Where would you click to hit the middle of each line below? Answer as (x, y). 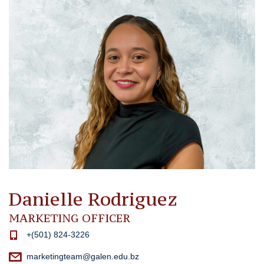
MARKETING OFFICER (70, 218)
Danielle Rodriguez (93, 199)
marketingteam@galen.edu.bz (83, 257)
